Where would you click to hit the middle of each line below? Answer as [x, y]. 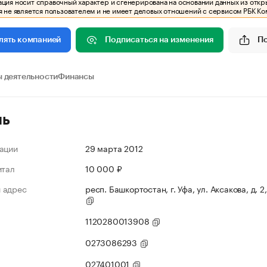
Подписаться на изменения [159, 40]
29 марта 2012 [114, 148]
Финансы [76, 77]
